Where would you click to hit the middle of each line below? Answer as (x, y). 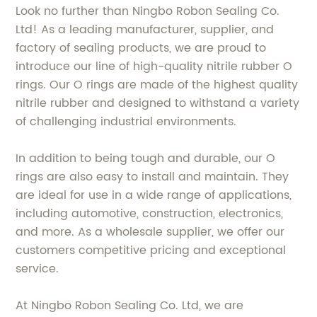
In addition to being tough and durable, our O (146, 158)
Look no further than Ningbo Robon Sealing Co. (148, 11)
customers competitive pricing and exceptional (151, 250)
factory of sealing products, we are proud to (141, 48)
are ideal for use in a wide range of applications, (154, 195)
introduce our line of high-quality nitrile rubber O (154, 67)
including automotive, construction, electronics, (150, 214)
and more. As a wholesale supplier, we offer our (150, 232)
